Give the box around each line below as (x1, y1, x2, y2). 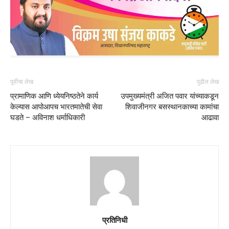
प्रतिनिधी (102, 214, 127, 225)
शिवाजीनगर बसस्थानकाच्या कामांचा (125, 102, 219, 111)
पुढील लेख (197, 78, 219, 85)
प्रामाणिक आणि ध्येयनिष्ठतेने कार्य (10, 91, 98, 101)
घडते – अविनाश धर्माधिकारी (10, 112, 85, 122)
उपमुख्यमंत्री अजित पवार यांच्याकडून (121, 91, 219, 101)
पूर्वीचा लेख (10, 78, 33, 85)
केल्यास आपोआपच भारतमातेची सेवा (10, 102, 102, 111)
